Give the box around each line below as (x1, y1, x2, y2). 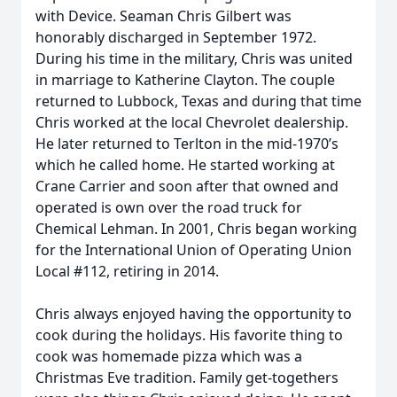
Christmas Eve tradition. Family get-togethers (35, 368, 339, 387)
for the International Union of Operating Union (35, 240, 352, 260)
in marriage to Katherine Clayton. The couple (35, 70, 335, 90)
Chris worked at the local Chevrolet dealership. (35, 113, 348, 132)
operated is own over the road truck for (35, 198, 302, 217)
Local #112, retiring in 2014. (35, 261, 219, 281)
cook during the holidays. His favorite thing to (35, 325, 343, 345)
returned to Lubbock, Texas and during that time (35, 91, 362, 111)
